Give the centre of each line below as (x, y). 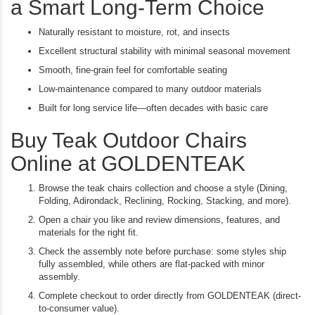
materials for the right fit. (89, 233)
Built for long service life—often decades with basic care (153, 108)
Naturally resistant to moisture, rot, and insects (134, 32)
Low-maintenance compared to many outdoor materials (150, 89)
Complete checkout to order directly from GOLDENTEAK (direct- (170, 296)
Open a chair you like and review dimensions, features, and (159, 220)
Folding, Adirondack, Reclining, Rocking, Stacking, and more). (165, 201)
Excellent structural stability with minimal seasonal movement (165, 51)
